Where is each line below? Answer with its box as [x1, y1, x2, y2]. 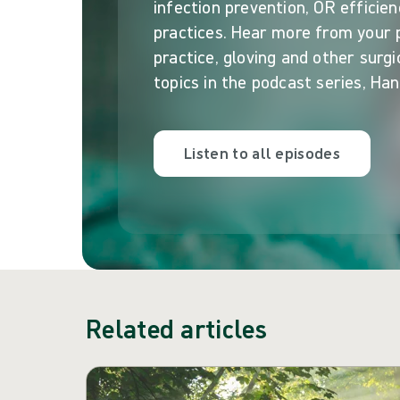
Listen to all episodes [184, 142, 341, 163]
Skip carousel [102, 373, 174, 390]
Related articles [86, 311, 267, 346]
